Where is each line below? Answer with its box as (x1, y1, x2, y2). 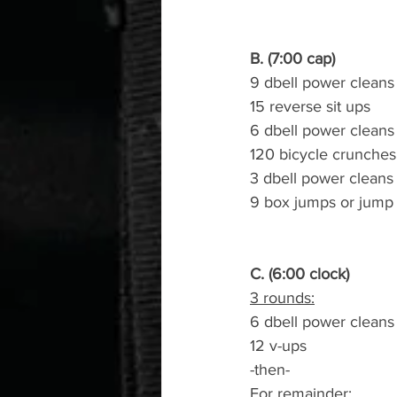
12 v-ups (250, 337, 307, 354)
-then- (250, 361, 290, 378)
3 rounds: (250, 289, 315, 307)
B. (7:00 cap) (250, 50, 335, 67)
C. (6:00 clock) (250, 265, 349, 283)
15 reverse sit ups (250, 97, 370, 115)
